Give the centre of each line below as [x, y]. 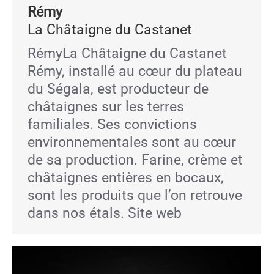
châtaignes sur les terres [106, 107]
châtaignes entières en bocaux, [126, 178]
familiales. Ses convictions [112, 124]
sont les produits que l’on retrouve [135, 195]
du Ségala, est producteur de [118, 89]
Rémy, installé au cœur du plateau [135, 71]
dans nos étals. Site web [105, 213]
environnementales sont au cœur [132, 142]
